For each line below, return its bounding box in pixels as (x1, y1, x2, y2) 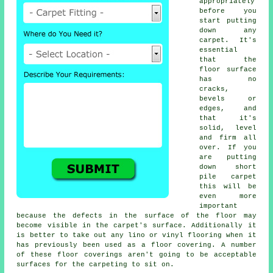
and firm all (199, 134, 257, 142)
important (199, 202, 238, 210)
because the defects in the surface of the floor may (16, 212, 257, 220)
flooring (188, 232, 222, 239)
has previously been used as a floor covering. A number (16, 241, 257, 249)
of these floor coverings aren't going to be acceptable (16, 251, 257, 259)
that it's (199, 115, 257, 122)
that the (199, 56, 257, 64)
